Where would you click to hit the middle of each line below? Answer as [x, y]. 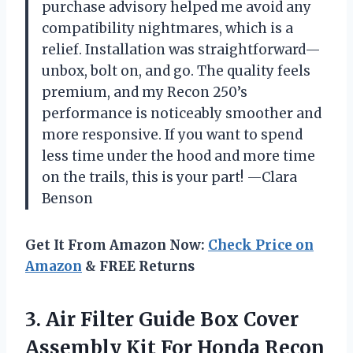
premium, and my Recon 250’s [145, 92]
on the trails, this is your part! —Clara [169, 177]
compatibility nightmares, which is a [167, 28]
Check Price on [261, 245]
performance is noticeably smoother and [182, 113]
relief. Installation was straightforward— [181, 49]
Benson [67, 198]
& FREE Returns [138, 266]
